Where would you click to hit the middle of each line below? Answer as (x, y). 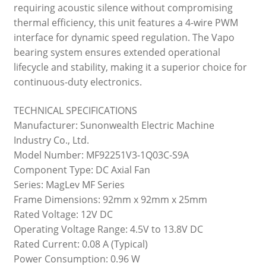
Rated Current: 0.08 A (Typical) (80, 244)
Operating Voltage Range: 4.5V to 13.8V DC (108, 229)
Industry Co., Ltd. (51, 140)
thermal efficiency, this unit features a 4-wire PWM (126, 23)
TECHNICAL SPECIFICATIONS (75, 110)
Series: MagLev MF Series (69, 184)
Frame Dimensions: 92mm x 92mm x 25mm (110, 199)
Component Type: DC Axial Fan (82, 170)
